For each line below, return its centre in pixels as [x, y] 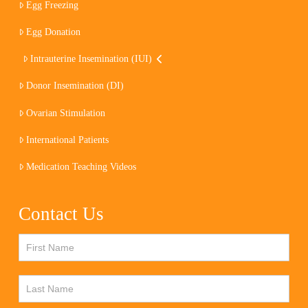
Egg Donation [54, 32]
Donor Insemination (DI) [75, 86]
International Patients [68, 140]
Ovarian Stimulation [66, 113]
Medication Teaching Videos [81, 166]
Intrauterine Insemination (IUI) [91, 59]
